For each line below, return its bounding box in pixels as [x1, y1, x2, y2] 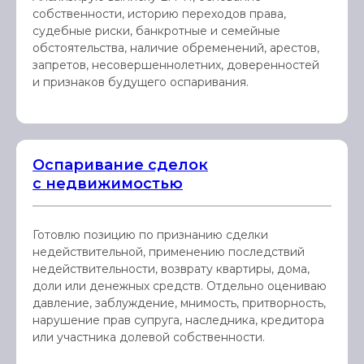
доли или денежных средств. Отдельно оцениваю [32, 279, 327, 293]
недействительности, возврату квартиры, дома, [32, 262, 310, 276]
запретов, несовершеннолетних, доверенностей [32, 58, 319, 72]
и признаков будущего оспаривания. [32, 75, 249, 89]
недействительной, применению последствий [32, 245, 305, 259]
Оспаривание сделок [32, 156, 208, 174]
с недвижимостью [32, 175, 183, 193]
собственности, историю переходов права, [32, 6, 286, 21]
